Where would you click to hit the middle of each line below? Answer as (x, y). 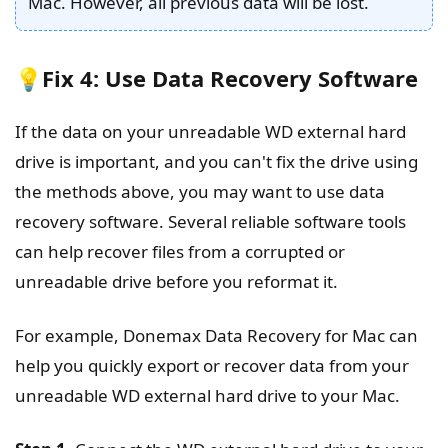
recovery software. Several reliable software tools (210, 222)
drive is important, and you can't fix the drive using (216, 162)
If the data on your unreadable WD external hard (210, 132)
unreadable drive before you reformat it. (176, 282)
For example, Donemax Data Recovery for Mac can (216, 336)
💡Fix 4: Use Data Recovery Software (216, 78)
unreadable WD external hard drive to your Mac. (207, 396)
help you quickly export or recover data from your (212, 366)
